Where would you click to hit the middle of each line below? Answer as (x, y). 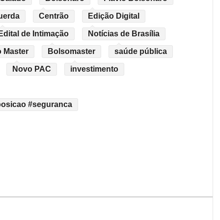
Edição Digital (114, 16)
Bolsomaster (71, 51)
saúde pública (141, 51)
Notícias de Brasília (124, 33)
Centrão (54, 16)
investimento (94, 69)
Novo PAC (32, 69)
